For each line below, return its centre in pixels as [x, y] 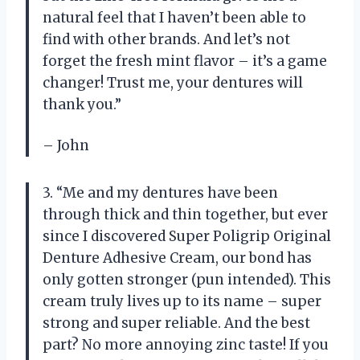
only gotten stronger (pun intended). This [187, 279]
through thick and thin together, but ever [185, 214]
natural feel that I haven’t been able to [174, 17]
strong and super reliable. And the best [176, 323]
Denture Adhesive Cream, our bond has [177, 258]
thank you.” [82, 104]
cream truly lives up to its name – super [182, 301]
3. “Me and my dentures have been [160, 192]
